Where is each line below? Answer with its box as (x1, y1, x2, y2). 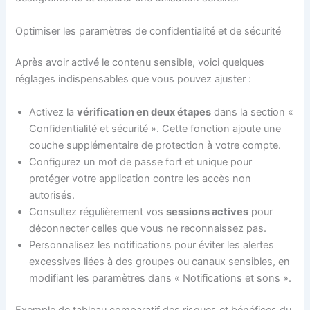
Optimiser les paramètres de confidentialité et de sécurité (15, 24, 282, 37)
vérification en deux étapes (77, 105, 212, 118)
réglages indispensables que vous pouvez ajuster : (15, 73, 252, 86)
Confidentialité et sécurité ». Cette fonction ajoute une (29, 122, 282, 135)
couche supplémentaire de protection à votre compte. (29, 138, 282, 152)
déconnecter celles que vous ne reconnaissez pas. (29, 221, 267, 235)
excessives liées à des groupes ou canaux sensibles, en (29, 255, 291, 268)
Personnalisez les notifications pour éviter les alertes (29, 238, 275, 251)
